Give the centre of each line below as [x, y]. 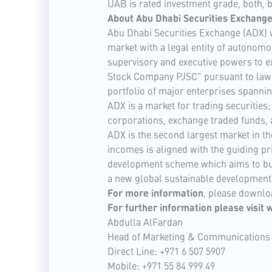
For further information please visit [187, 207]
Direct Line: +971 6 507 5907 [166, 251]
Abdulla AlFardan [145, 222]
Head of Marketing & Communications [189, 236]
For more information [155, 193]
